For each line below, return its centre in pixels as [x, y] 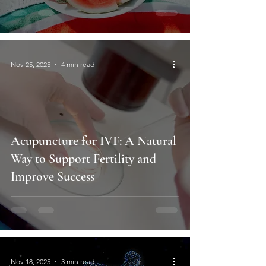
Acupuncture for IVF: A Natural [94, 141]
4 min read [78, 64]
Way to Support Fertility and [83, 159]
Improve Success [53, 177]
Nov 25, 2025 [31, 64]
